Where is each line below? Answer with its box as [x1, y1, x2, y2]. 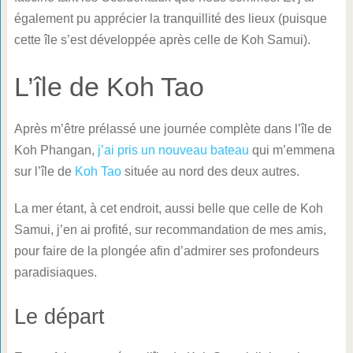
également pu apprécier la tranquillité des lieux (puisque [13, 11, 327, 25]
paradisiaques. [13, 265, 97, 279]
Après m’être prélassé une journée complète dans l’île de [13, 121, 332, 136]
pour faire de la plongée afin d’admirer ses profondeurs [13, 243, 319, 258]
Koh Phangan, [13, 143, 98, 157]
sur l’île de [13, 164, 75, 178]
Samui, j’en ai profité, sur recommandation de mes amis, [13, 222, 326, 236]
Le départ [13, 304, 105, 329]
